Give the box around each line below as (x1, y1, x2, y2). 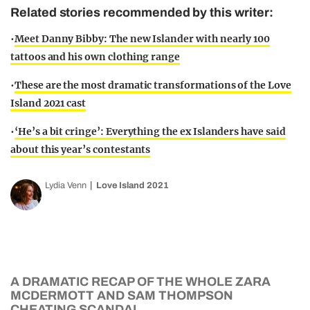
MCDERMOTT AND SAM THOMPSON (10, 289, 233, 302)
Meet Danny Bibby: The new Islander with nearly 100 (14, 33, 271, 45)
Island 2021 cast (10, 97, 86, 109)
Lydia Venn (45, 181, 86, 190)
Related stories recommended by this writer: (10, 6, 273, 19)
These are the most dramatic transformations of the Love (14, 79, 291, 91)
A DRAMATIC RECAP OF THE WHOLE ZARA (10, 275, 271, 289)
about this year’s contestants (10, 143, 151, 156)
